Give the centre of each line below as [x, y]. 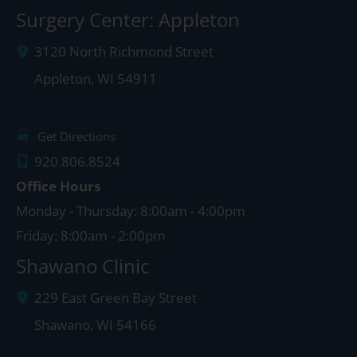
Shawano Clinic [83, 266]
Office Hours [58, 186]
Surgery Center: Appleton [128, 20]
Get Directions [76, 137]
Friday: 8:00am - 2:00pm [91, 236]
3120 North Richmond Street [124, 52]
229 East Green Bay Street [115, 297]
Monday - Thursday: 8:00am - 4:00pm [131, 211]
